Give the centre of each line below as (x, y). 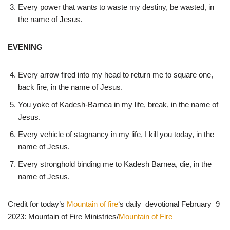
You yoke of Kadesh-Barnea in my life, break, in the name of (118, 104)
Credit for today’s (37, 204)
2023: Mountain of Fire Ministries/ (63, 216)
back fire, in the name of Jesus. (70, 87)
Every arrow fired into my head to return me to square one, (116, 74)
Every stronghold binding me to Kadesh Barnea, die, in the (115, 164)
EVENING (25, 47)
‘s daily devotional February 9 (169, 204)
